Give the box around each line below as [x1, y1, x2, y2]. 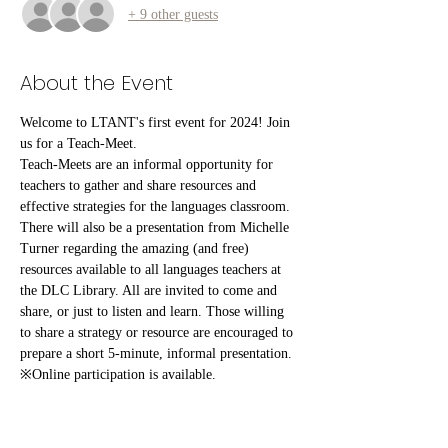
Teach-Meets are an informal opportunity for [20, 157, 277, 172]
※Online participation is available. [20, 367, 216, 382]
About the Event [20, 69, 173, 97]
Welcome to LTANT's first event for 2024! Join [20, 115, 294, 130]
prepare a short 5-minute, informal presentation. [20, 346, 292, 361]
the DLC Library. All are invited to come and [20, 283, 281, 298]
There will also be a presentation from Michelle [20, 220, 293, 235]
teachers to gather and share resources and [20, 178, 260, 193]
